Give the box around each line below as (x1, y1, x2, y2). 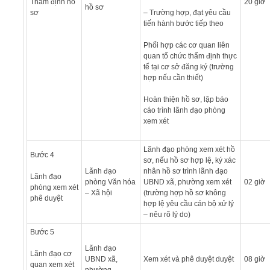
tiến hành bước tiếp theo (143, 19, 224, 28)
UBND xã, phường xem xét (143, 177, 231, 186)
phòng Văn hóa (84, 177, 136, 186)
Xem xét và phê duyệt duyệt (143, 254, 234, 263)
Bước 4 (30, 150, 54, 159)
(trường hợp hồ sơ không (143, 188, 226, 197)
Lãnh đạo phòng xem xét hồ (143, 145, 235, 154)
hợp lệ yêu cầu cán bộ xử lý (143, 199, 234, 208)
